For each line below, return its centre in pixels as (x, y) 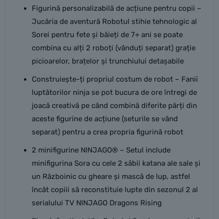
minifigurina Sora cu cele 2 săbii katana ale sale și (116, 163)
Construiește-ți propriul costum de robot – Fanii (115, 79)
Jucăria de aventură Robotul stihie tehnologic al (114, 22)
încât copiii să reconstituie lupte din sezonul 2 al (115, 190)
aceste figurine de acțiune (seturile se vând (105, 119)
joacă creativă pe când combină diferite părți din (114, 106)
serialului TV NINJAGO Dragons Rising (97, 203)
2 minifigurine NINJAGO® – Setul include (101, 150)
